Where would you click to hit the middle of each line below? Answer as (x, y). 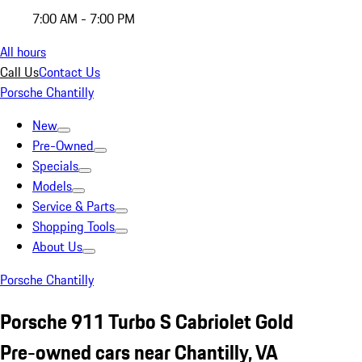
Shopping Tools (74, 226)
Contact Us (69, 72)
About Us (57, 246)
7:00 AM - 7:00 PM (84, 19)
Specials (55, 166)
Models (52, 186)
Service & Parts (74, 206)
